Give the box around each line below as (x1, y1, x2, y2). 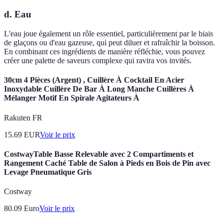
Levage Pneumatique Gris (4, 167, 92, 176)
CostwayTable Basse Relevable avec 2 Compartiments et (4, 149, 194, 158)
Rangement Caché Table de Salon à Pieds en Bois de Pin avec (4, 158, 211, 167)
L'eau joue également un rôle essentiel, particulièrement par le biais (4, 29, 213, 38)
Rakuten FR (4, 113, 42, 122)
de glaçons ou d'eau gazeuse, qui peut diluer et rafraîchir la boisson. (4, 38, 215, 47)
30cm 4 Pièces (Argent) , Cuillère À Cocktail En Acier (4, 76, 184, 85)
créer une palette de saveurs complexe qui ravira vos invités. (4, 56, 192, 65)
